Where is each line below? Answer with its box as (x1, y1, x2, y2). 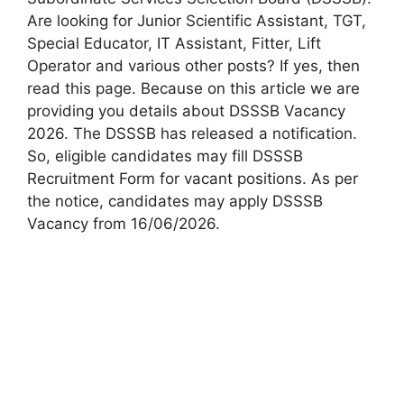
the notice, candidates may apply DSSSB (27, 191, 323, 210)
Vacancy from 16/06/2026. (27, 214, 220, 233)
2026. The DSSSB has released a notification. (27, 124, 357, 142)
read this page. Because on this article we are (27, 78, 360, 97)
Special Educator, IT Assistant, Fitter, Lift (27, 33, 321, 52)
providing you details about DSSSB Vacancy (27, 101, 345, 120)
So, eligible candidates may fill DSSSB (27, 146, 303, 165)
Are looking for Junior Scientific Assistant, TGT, (27, 11, 366, 30)
